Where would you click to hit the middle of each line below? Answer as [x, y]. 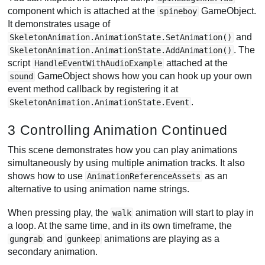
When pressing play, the [59, 212]
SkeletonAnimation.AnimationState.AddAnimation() [121, 50]
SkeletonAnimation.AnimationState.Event [100, 102]
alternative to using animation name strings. [99, 189]
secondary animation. [53, 251]
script [20, 63]
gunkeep [84, 239]
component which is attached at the [83, 11]
